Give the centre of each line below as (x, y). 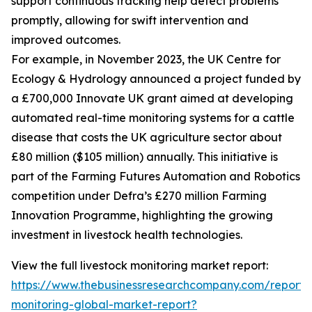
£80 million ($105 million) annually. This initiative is (145, 157)
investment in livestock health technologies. (127, 235)
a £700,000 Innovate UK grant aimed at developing (152, 99)
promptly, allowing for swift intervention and (130, 21)
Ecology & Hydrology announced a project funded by (156, 79)
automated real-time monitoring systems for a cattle (153, 118)
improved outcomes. (66, 40)
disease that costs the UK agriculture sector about (147, 138)
